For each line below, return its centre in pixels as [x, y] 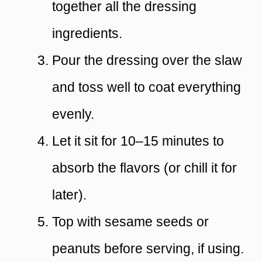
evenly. [73, 114]
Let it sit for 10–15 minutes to [138, 141]
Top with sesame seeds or [130, 222]
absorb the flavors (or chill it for [144, 168]
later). [69, 195]
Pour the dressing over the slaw [147, 61]
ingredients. [87, 34]
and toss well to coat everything [146, 87]
